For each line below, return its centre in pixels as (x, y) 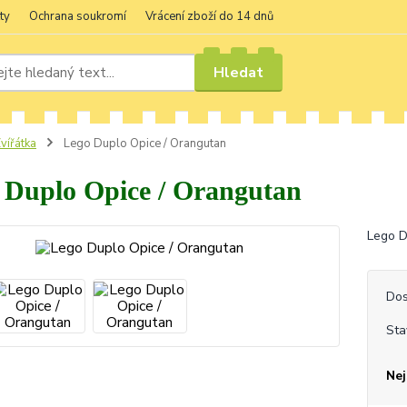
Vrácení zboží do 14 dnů (209, 16)
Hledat (239, 72)
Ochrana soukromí (78, 16)
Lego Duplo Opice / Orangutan (143, 144)
